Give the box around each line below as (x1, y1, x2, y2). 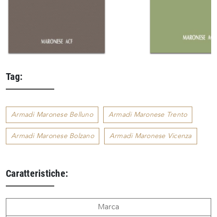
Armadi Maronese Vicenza (109, 131, 192, 141)
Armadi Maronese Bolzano (11, 131, 94, 141)
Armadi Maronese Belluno (11, 110, 93, 120)
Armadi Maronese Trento (108, 110, 187, 120)
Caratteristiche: (6, 168, 68, 180)
